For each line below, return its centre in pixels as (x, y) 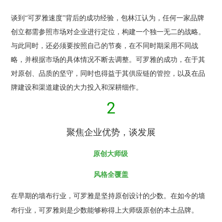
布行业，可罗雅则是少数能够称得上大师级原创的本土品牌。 (105, 210)
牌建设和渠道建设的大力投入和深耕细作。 (77, 87)
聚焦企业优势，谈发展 (111, 132)
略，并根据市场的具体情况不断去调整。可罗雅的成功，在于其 (108, 59)
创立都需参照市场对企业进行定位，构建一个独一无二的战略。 (108, 32)
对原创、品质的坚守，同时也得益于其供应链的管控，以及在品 (108, 73)
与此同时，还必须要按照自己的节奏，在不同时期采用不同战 (105, 46)
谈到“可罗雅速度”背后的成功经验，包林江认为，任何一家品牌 (108, 18)
